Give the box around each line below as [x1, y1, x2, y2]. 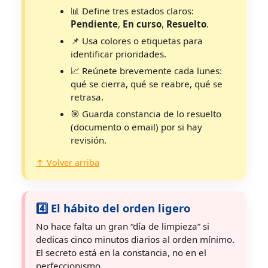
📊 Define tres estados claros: [71, 5, 194, 17]
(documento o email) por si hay [71, 121, 202, 133]
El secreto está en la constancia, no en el [36, 246, 206, 258]
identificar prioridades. [71, 48, 166, 60]
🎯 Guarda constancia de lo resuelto [71, 108, 221, 120]
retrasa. [71, 91, 103, 103]
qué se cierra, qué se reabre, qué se [71, 78, 223, 90]
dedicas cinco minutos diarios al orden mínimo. [36, 233, 234, 245]
